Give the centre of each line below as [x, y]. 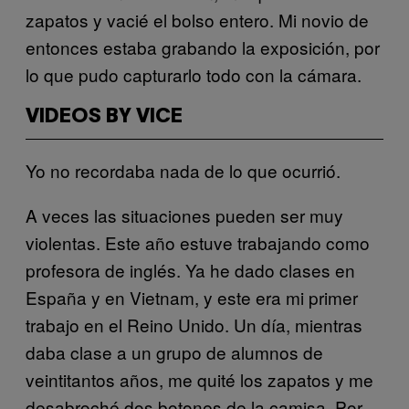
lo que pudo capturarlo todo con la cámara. [194, 74]
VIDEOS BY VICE [104, 116]
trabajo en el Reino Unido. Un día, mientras [194, 324]
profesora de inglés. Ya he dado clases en [190, 269]
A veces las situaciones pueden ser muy [184, 215]
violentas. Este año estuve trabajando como [198, 242]
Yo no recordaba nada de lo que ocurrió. [183, 170]
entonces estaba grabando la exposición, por [203, 47]
